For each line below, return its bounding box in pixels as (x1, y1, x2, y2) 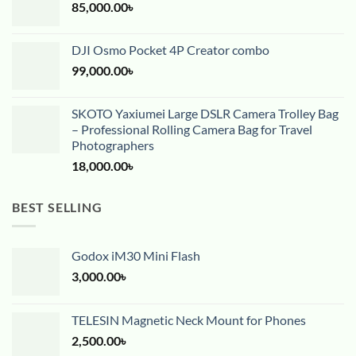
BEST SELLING (12, 199, 103, 215)
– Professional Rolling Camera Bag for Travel (72, 121, 312, 137)
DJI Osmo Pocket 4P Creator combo (72, 41, 269, 57)
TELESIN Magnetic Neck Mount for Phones (72, 312, 306, 328)
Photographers (72, 137, 154, 153)
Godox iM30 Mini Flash (72, 248, 200, 264)
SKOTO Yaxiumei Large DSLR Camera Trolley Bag (72, 105, 339, 121)
